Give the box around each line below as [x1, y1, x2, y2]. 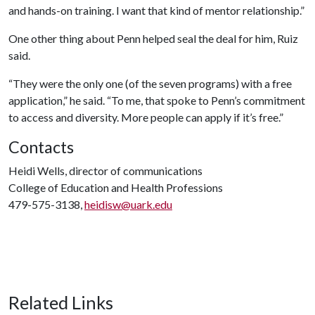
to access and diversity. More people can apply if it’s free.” [8, 110, 283, 124]
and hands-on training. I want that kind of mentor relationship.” [8, 4, 304, 17]
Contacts [8, 137, 74, 157]
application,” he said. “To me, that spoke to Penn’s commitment [8, 94, 305, 107]
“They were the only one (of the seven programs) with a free [8, 77, 292, 90]
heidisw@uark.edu [84, 198, 172, 211]
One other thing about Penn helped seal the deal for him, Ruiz [8, 32, 298, 45]
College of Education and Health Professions [8, 181, 223, 194]
